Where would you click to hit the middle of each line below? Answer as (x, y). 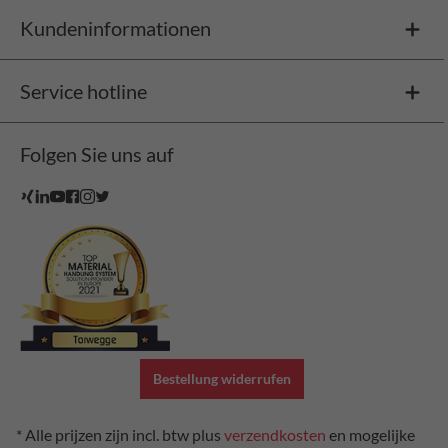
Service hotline (83, 91)
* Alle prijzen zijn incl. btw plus (120, 435)
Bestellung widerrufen (222, 379)
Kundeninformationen (115, 28)
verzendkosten (275, 435)
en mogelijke (370, 435)
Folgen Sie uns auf (97, 154)
